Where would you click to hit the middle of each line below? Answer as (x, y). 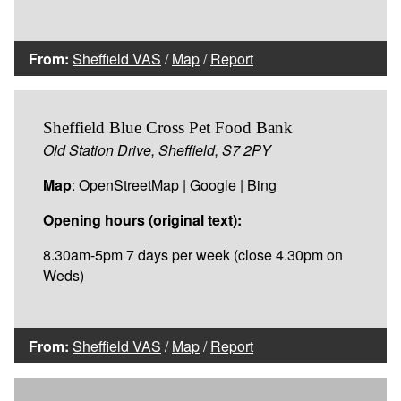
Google (213, 184)
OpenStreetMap (129, 184)
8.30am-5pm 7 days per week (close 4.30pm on (193, 254)
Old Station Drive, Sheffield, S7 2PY (157, 149)
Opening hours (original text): (142, 219)
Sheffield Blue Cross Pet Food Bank (168, 127)
